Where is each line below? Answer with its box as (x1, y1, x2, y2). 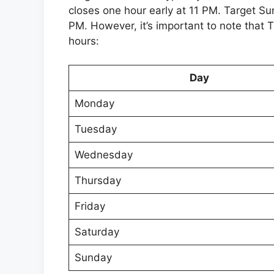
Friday (74, 199, 105, 212)
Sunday (74, 251, 112, 264)
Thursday (74, 174, 121, 187)
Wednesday (74, 148, 133, 161)
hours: (68, 35, 99, 47)
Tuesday (74, 122, 117, 135)
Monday (74, 97, 114, 109)
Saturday (74, 225, 119, 238)
